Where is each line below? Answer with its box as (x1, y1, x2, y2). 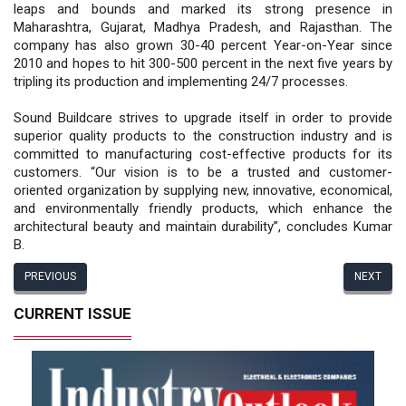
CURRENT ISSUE (14, 304, 131, 323)
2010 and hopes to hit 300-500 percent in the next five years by (14, 54, 392, 72)
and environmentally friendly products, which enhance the (14, 199, 392, 217)
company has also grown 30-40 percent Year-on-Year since (14, 36, 392, 53)
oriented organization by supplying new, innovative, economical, (14, 181, 392, 198)
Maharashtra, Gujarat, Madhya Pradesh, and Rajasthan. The (14, 18, 392, 35)
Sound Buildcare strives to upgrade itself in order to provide (14, 109, 392, 126)
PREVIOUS (24, 269, 76, 283)
